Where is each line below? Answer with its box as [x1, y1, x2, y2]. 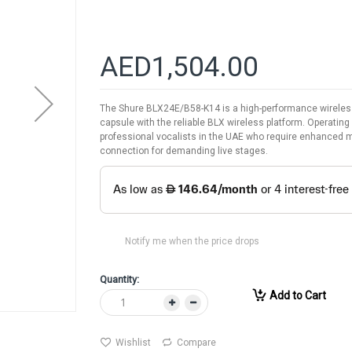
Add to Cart [269, 289, 326, 302]
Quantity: [100, 273, 139, 286]
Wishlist [115, 337, 151, 349]
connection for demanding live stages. [100, 145, 268, 156]
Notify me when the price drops [125, 236, 259, 247]
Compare [177, 337, 216, 349]
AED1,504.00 [100, 50, 258, 83]
